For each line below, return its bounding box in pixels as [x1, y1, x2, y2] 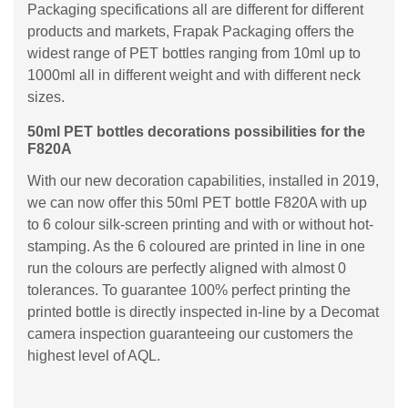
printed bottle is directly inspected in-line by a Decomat [27, 303, 379, 320]
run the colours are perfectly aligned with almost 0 [27, 260, 346, 276]
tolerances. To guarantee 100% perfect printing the [27, 281, 351, 298]
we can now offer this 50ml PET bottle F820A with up [27, 194, 367, 210]
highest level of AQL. [27, 347, 160, 363]
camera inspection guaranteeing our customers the [27, 325, 353, 342]
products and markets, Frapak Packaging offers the [27, 23, 354, 39]
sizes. [27, 88, 65, 105]
